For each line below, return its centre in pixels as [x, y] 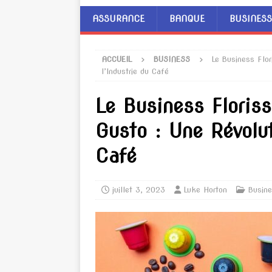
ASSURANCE [118, 19]
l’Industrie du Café [135, 71]
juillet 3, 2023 [139, 190]
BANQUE [187, 19]
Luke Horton [206, 190]
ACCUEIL [117, 59]
